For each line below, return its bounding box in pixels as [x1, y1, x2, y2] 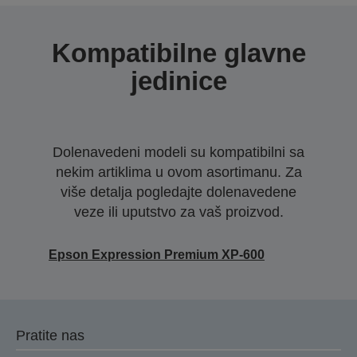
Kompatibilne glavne [51, 37, 306, 68]
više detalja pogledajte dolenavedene [61, 183, 296, 200]
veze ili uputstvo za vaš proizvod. [73, 203, 284, 220]
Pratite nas [16, 327, 84, 343]
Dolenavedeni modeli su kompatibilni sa [53, 143, 304, 160]
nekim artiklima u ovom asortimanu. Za [55, 163, 302, 180]
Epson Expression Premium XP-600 [49, 247, 265, 261]
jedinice [130, 65, 227, 96]
